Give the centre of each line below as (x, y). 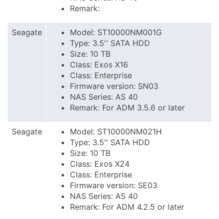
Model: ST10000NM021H (116, 131)
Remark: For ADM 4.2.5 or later (127, 207)
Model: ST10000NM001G (116, 32)
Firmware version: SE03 (114, 185)
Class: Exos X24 (100, 164)
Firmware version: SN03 (114, 86)
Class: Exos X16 (99, 65)
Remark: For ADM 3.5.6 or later (127, 108)
